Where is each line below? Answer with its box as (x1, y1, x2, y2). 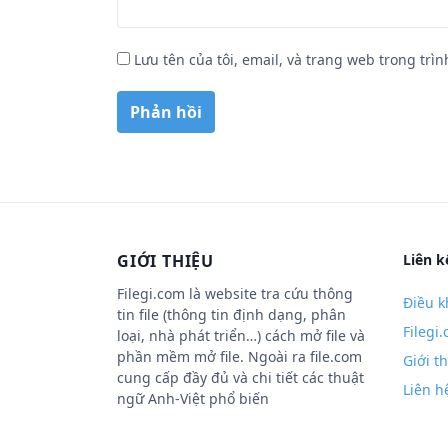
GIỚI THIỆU (117, 250, 214, 272)
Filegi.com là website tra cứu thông (117, 284, 353, 303)
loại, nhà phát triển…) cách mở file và (117, 326, 365, 345)
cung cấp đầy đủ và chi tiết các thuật (117, 368, 364, 387)
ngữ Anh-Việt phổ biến (117, 389, 269, 408)
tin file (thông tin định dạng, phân (117, 305, 346, 324)
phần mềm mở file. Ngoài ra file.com (117, 347, 362, 366)
